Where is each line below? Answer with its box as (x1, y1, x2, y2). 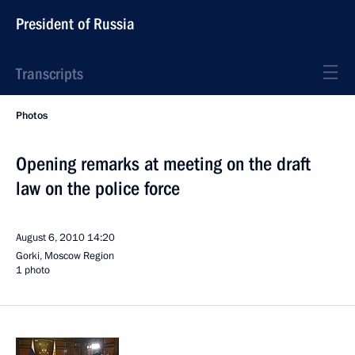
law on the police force (16, 177, 180, 200)
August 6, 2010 (16, 231, 85, 245)
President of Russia (16, 14, 135, 33)
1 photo (16, 263, 50, 277)
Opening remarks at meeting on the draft (16, 153, 311, 175)
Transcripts (16, 64, 83, 83)
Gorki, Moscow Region (16, 249, 114, 263)
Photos (16, 109, 48, 123)
